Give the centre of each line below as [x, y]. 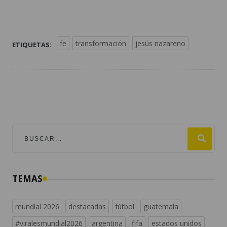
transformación [101, 44]
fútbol [125, 207]
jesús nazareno [160, 44]
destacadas [87, 207]
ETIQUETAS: [32, 45]
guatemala [161, 207]
